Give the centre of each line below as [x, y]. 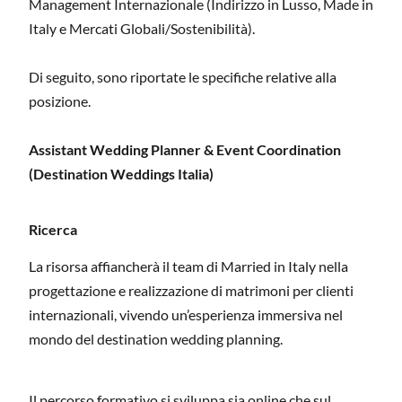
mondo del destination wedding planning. [156, 339]
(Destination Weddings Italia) [121, 174]
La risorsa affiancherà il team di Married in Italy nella [188, 267]
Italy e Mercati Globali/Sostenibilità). [142, 29]
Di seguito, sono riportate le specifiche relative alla [183, 77]
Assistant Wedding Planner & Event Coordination [185, 150]
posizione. [60, 101]
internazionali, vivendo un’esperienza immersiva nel [186, 315]
